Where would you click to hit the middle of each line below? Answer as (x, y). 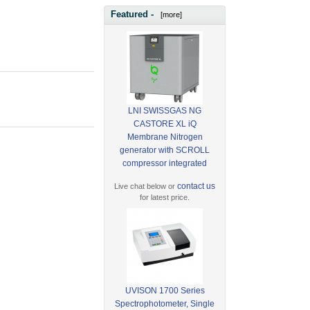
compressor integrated (165, 163)
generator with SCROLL (165, 150)
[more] (170, 15)
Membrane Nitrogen (165, 137)
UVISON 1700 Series (165, 290)
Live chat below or (146, 186)
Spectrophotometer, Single (165, 303)
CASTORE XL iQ (165, 124)
